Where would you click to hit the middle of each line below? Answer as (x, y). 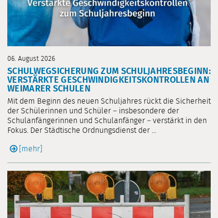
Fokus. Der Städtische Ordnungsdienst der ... (82, 131)
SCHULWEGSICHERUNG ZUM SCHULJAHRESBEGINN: (109, 72)
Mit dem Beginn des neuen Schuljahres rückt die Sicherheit (109, 101)
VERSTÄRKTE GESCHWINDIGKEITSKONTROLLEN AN (108, 81)
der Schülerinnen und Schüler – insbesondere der (93, 111)
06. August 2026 (31, 59)
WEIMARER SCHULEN (49, 89)
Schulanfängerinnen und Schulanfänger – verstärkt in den (107, 121)
